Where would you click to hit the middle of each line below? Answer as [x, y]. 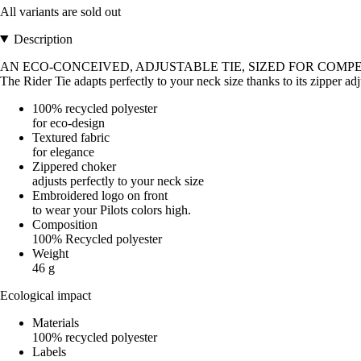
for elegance [63, 151]
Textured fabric [71, 137]
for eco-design [68, 122]
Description [43, 39]
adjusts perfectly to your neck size [118, 180]
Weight [50, 253]
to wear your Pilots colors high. [112, 210]
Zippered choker [74, 166]
